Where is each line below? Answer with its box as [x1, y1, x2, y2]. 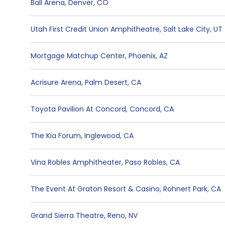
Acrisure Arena [31, 77, 81, 87]
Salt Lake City [163, 24, 210, 34]
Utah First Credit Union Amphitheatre [31, 24, 160, 34]
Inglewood [84, 131, 120, 141]
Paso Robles [125, 157, 166, 167]
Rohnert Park [163, 184, 207, 194]
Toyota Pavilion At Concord [31, 104, 126, 114]
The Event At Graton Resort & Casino [31, 184, 160, 194]
